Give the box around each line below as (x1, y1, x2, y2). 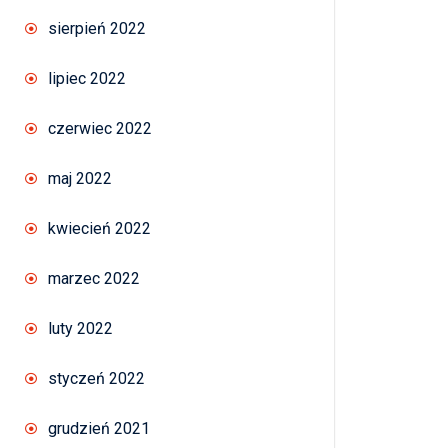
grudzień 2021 (48, 419, 150, 439)
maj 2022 (48, 169, 112, 189)
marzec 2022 (48, 269, 140, 289)
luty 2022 (48, 319, 113, 339)
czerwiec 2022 (48, 119, 152, 139)
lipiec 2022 (48, 69, 126, 89)
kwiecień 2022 (48, 219, 151, 239)
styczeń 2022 (48, 369, 145, 389)
